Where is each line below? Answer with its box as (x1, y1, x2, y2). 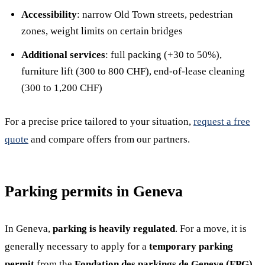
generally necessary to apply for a (5, 241, 149, 252)
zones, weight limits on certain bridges (21, 25, 183, 37)
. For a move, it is (175, 223, 247, 234)
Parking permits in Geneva (5, 183, 183, 200)
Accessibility (21, 9, 77, 20)
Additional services (21, 49, 105, 60)
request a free (193, 116, 250, 127)
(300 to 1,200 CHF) (21, 82, 102, 93)
